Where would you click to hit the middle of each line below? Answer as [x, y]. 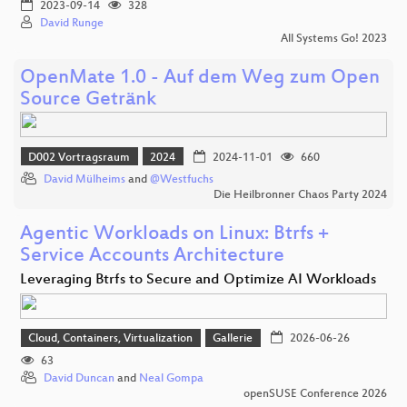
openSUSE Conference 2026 [315, 394]
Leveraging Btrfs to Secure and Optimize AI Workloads [198, 280]
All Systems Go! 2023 [334, 40]
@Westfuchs [182, 179]
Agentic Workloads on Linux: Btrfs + [174, 234]
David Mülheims [84, 179]
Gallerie [233, 339]
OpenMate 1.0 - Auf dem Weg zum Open [200, 79]
